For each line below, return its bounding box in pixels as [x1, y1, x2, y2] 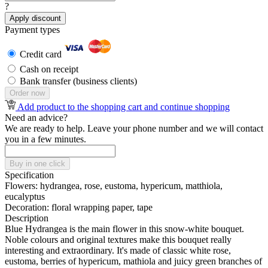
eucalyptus [5, 191, 45, 202]
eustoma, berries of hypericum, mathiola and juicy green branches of [5, 256, 262, 267]
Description [5, 213, 48, 224]
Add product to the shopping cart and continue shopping [17, 102, 230, 112]
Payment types [5, 25, 60, 35]
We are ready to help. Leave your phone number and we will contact [5, 123, 263, 134]
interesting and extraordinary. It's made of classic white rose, [5, 245, 231, 256]
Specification [5, 170, 54, 181]
